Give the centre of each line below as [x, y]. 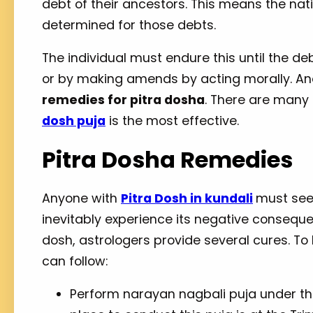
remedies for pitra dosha [123, 100]
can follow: [75, 261]
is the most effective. [174, 121]
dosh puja [74, 121]
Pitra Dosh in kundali [187, 198]
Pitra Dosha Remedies [167, 159]
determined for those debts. [131, 24]
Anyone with [81, 198]
